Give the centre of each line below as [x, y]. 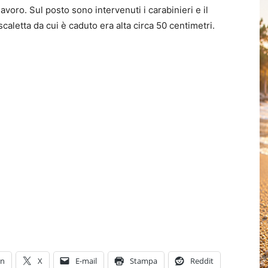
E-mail [86, 261]
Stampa [144, 261]
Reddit [202, 261]
